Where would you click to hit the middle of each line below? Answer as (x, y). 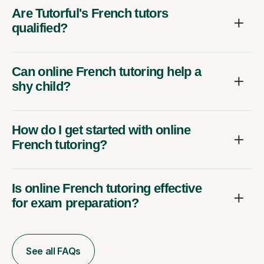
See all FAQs (54, 251)
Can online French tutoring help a (107, 72)
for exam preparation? (75, 203)
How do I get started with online (101, 130)
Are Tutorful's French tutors (90, 14)
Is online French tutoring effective (107, 189)
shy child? (41, 87)
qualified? (40, 28)
